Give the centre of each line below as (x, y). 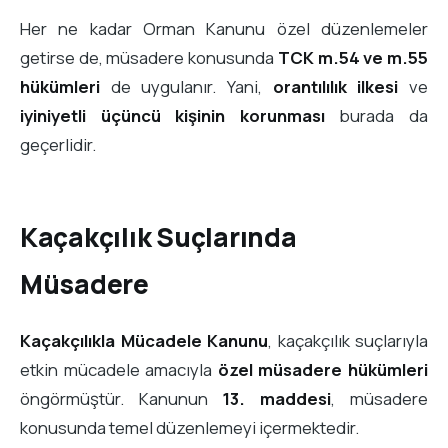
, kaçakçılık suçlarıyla (348, 341)
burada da (376, 115)
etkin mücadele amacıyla (119, 370)
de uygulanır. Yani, (186, 86)
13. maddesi (277, 399)
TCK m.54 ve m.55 (353, 57)
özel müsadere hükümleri (323, 370)
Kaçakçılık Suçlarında (158, 237)
